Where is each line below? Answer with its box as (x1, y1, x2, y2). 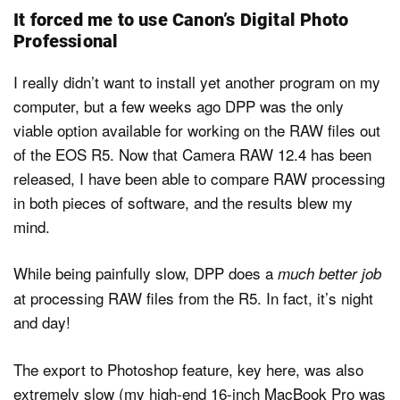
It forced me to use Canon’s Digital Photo (13, 8, 349, 30)
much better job (278, 262, 381, 285)
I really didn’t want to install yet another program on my (13, 70, 380, 93)
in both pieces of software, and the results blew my (13, 190, 353, 213)
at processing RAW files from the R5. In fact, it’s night (13, 287, 373, 310)
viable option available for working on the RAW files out (13, 118, 380, 141)
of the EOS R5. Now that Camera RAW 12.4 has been (13, 142, 371, 165)
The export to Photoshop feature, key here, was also (13, 357, 363, 380)
